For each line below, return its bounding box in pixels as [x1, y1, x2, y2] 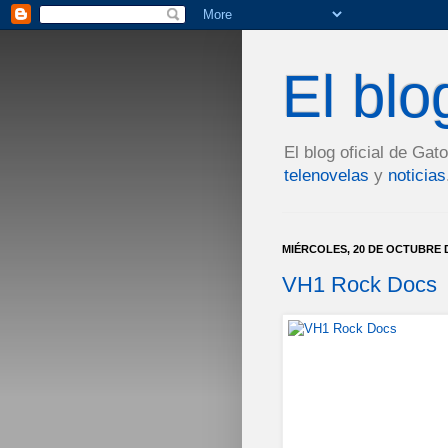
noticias [388, 166, 446, 185]
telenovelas [284, 166, 369, 185]
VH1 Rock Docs [282, 271, 437, 297]
